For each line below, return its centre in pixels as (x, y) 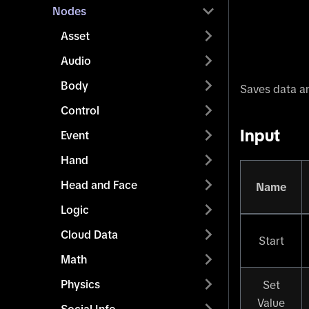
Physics (80, 284)
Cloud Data (89, 235)
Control (80, 110)
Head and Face (99, 185)
